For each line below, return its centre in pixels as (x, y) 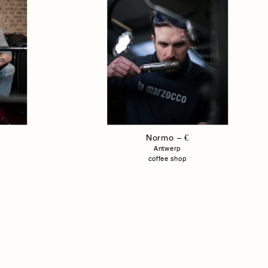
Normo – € (167, 137)
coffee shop (167, 158)
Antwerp (167, 148)
